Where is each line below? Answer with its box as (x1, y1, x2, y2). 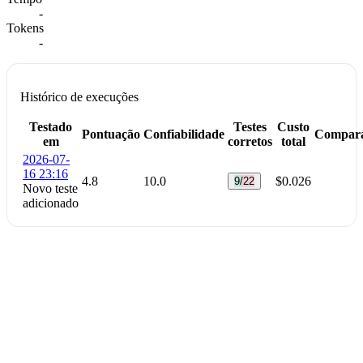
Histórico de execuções (20, 89, 139, 104)
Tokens (6, 20, 44, 35)
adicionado (23, 195, 79, 210)
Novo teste (23, 181, 78, 195)
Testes (233, 119, 267, 134)
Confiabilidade (143, 126, 224, 141)
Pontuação (82, 126, 140, 141)
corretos (228, 134, 272, 148)
